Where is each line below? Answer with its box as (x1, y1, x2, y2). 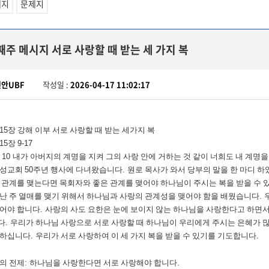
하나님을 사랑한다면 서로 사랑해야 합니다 (29, 258, 177, 267)
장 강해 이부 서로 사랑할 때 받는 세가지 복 (8, 125, 155, 134)
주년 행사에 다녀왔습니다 (33, 165, 122, 174)
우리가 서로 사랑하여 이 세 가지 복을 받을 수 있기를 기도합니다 (35, 231, 256, 240)
